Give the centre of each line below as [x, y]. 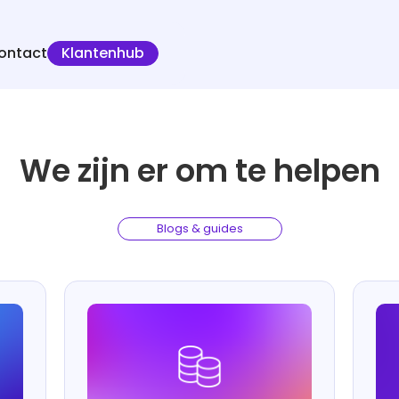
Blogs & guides [199, 228]
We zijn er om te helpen [199, 171]
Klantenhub [103, 53]
